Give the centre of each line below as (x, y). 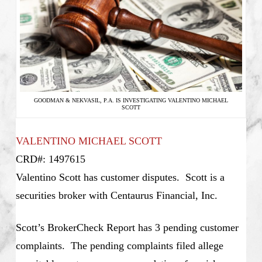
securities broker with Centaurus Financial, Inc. (116, 195)
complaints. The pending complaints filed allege (119, 245)
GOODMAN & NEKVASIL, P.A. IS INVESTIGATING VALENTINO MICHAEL (131, 100)
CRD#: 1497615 (50, 159)
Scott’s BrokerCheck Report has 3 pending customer (127, 227)
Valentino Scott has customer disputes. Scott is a (121, 177)
